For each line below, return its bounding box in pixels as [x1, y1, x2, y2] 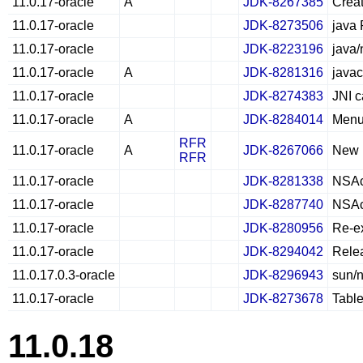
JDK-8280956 [243, 221, 323, 235]
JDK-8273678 [243, 292, 323, 305]
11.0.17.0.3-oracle [12, 268, 115, 282]
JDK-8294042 [243, 245, 323, 258]
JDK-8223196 [243, 42, 323, 56]
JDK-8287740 [243, 198, 323, 211]
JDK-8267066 [243, 143, 323, 157]
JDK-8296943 [243, 268, 323, 282]
